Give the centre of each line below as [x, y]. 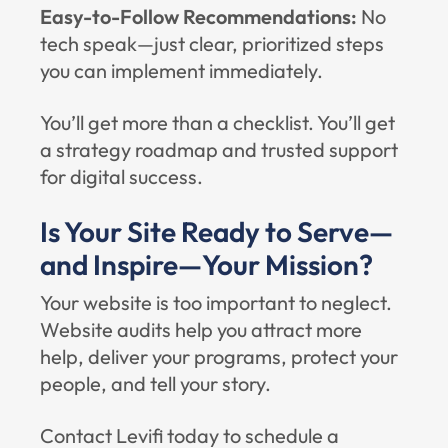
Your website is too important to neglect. [216, 302]
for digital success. [121, 176]
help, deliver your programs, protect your [219, 356]
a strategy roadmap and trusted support [219, 149]
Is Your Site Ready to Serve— [216, 231]
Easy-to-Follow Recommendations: [200, 16]
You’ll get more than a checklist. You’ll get [217, 122]
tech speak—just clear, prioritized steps [212, 43]
